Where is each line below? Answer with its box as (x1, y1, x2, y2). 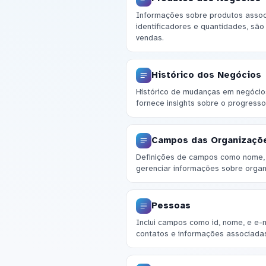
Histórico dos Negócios (151, 69, 261, 81)
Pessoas (151, 200, 191, 211)
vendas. (135, 33, 164, 43)
